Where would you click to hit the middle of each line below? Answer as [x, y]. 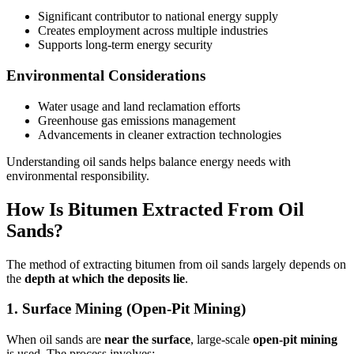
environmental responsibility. [78, 175]
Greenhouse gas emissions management [137, 120]
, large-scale [222, 339]
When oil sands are [55, 339]
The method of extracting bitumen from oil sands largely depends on [176, 264]
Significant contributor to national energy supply [158, 17]
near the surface [147, 339]
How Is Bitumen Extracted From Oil [155, 209]
